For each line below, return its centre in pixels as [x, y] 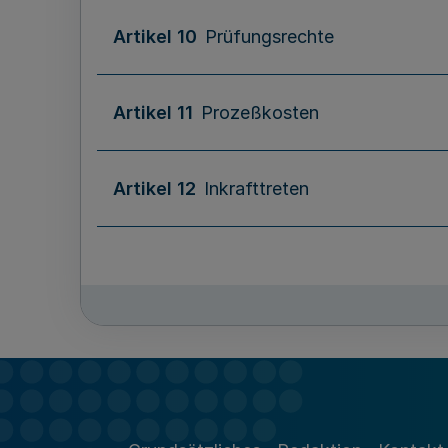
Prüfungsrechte [269, 36]
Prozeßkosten [260, 112]
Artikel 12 [154, 188]
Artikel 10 [155, 36]
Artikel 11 [153, 112]
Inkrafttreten [256, 188]
